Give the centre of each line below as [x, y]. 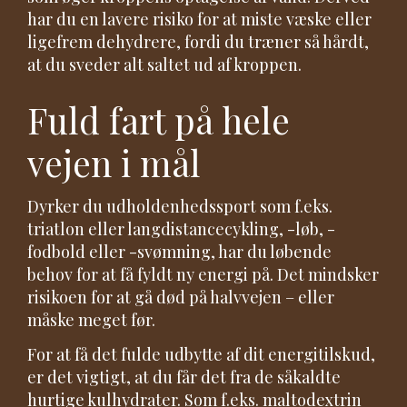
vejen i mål [114, 162]
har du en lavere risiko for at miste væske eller [199, 19]
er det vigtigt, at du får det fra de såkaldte [184, 377]
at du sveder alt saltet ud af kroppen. [164, 64]
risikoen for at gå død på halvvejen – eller [181, 298]
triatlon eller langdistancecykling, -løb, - [181, 229]
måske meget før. [91, 320]
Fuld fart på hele [159, 119]
